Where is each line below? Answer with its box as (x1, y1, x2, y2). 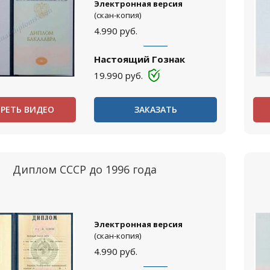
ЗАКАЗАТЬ (134, 104, 177, 115)
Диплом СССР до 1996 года (13, 162, 157, 177)
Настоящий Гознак (93, 53, 185, 65)
